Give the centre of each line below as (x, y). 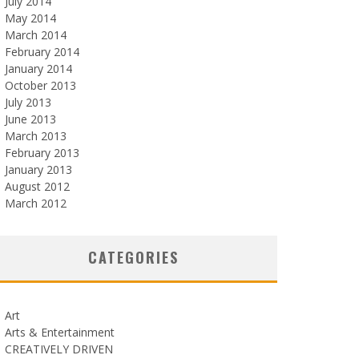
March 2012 (36, 203)
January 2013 (38, 169)
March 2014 (36, 35)
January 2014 (38, 69)
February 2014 (42, 52)
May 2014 (30, 18)
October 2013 (40, 85)
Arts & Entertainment (60, 332)
